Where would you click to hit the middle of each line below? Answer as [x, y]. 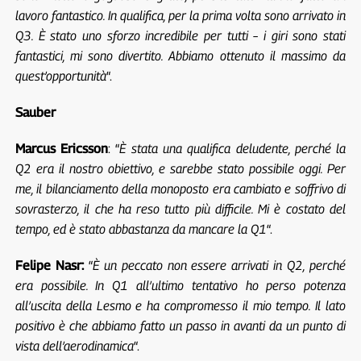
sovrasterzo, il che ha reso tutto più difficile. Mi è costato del [180, 209]
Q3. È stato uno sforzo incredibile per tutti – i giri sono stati [180, 35]
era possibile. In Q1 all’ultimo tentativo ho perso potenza [180, 285]
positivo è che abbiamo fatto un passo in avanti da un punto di [180, 326]
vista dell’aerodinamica [74, 346]
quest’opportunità [60, 76]
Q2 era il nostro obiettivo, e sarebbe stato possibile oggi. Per [180, 168]
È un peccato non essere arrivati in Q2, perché [219, 265]
